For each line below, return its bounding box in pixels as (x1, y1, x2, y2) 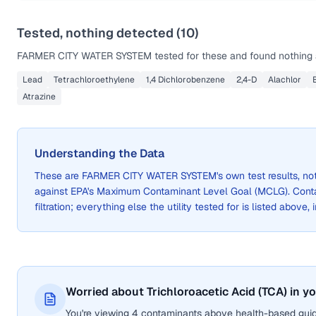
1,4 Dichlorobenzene (146, 74, 225, 85)
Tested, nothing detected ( (17, 25, 181, 41)
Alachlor (268, 74, 301, 85)
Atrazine (23, 91, 56, 102)
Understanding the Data (35, 146, 164, 161)
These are (35, 169, 82, 182)
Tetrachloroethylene (54, 74, 135, 85)
